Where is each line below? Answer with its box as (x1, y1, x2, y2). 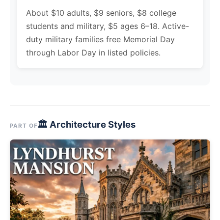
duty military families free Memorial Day (26, 34, 175, 44)
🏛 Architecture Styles (37, 118, 136, 130)
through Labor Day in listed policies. (26, 47, 161, 57)
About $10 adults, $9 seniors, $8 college (26, 7, 176, 18)
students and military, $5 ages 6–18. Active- (26, 21, 189, 31)
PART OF (10, 122, 38, 129)
